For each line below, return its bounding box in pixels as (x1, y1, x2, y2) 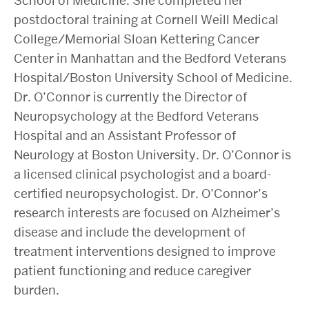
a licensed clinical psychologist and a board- (14, 166, 271, 182)
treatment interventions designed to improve (14, 243, 276, 259)
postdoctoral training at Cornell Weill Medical (14, 12, 279, 28)
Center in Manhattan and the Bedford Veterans (14, 50, 286, 66)
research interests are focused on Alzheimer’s (14, 205, 280, 221)
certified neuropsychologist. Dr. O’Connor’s (14, 186, 268, 201)
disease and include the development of (14, 224, 246, 240)
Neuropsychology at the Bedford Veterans (14, 108, 259, 124)
